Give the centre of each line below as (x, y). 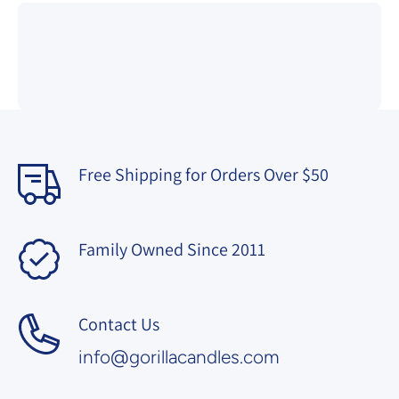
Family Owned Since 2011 (172, 249)
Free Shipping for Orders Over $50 (204, 175)
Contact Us (119, 324)
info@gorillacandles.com (179, 357)
